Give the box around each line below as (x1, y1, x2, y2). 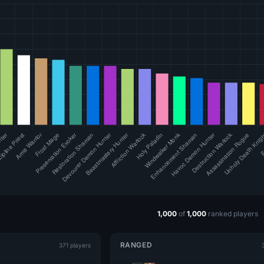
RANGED (120, 240, 153, 249)
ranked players (206, 209, 258, 218)
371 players (58, 241, 91, 249)
